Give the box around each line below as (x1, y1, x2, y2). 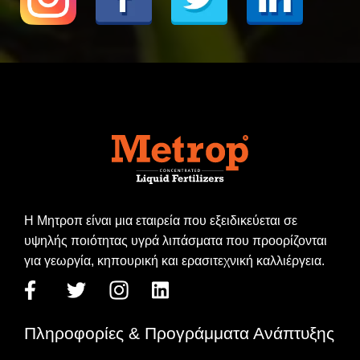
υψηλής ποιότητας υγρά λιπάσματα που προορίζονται (24, 234, 327, 248)
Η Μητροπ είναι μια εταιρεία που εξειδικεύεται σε (24, 214, 297, 228)
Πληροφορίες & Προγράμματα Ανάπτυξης (24, 323, 334, 342)
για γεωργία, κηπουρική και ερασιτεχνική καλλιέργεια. (24, 254, 325, 268)
